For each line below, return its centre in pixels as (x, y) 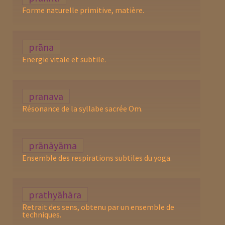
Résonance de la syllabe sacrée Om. (83, 108)
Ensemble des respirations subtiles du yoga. (97, 157)
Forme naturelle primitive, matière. (83, 10)
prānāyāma (53, 145)
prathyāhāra (55, 194)
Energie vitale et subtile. (64, 59)
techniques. (42, 214)
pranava (46, 96)
